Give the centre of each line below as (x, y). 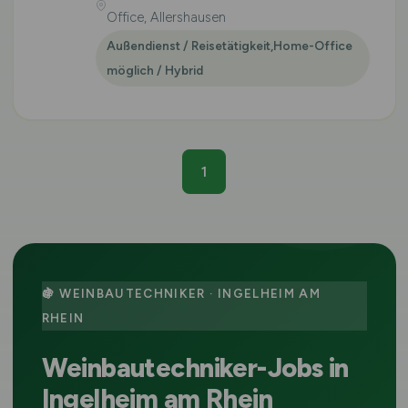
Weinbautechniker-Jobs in (195, 368)
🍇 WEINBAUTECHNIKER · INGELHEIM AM (181, 293)
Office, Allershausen (166, 17)
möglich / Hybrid (154, 70)
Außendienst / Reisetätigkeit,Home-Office (229, 46)
